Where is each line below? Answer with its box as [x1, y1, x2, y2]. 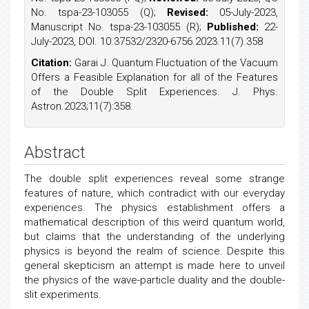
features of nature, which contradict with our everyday [24, 187, 285, 199]
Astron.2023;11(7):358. [31, 100, 133, 112]
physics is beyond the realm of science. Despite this [24, 245, 285, 257]
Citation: [31, 57, 74, 69]
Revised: [166, 6, 208, 19]
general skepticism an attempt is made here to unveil [24, 259, 285, 272]
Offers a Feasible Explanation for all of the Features [31, 71, 278, 83]
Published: [206, 21, 259, 33]
